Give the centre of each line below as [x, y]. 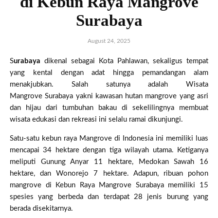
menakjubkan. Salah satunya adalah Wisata [109, 84]
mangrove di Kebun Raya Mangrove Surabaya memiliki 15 [109, 185]
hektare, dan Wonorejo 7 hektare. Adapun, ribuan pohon [109, 173]
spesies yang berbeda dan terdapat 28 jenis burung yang [109, 197]
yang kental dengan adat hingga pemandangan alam [109, 73]
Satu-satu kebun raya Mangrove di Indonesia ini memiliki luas [109, 138]
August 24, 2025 [109, 41]
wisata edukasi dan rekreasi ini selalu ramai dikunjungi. [96, 119]
